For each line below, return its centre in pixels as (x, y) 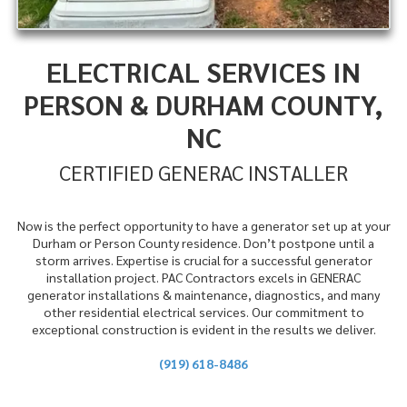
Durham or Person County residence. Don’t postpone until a (203, 243)
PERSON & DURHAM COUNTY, (203, 104)
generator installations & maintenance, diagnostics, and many (203, 295)
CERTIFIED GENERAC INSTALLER (203, 173)
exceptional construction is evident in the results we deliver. (203, 329)
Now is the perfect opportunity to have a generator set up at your (203, 226)
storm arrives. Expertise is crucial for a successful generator (203, 260)
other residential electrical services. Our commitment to (203, 312)
